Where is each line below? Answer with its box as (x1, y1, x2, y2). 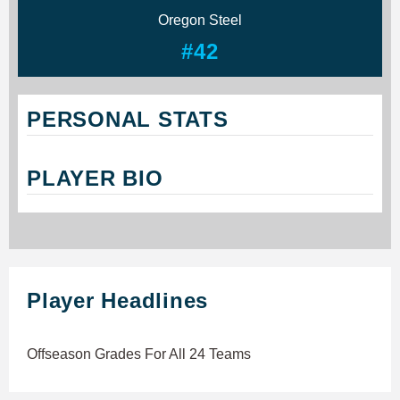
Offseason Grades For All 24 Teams (27, 346, 251, 362)
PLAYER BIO (27, 165, 163, 190)
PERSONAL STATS (27, 106, 229, 131)
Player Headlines (27, 287, 208, 312)
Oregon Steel (158, 12, 242, 28)
